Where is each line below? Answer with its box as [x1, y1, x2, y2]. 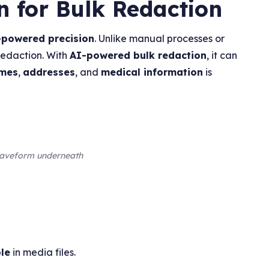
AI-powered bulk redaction [70, 49, 207, 61]
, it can [207, 49, 238, 61]
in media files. [10, 246, 76, 258]
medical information [101, 65, 204, 78]
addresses [23, 65, 76, 78]
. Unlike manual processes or [94, 32, 225, 44]
